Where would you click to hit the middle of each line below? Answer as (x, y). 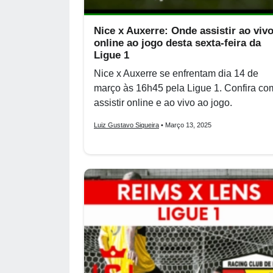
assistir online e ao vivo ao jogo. (163, 103)
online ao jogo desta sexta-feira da (177, 43)
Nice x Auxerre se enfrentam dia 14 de (176, 73)
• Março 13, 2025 (185, 125)
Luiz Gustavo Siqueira (126, 125)
